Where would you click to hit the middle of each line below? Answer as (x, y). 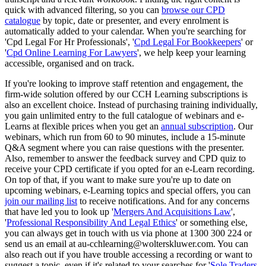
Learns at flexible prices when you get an (83, 126)
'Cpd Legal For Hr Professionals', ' (69, 42)
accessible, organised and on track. (69, 63)
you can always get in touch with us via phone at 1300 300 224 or (128, 233)
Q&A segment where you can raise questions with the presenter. (124, 147)
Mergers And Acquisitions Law (172, 211)
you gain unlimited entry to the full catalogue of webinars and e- (124, 115)
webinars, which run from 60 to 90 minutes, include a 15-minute (125, 137)
